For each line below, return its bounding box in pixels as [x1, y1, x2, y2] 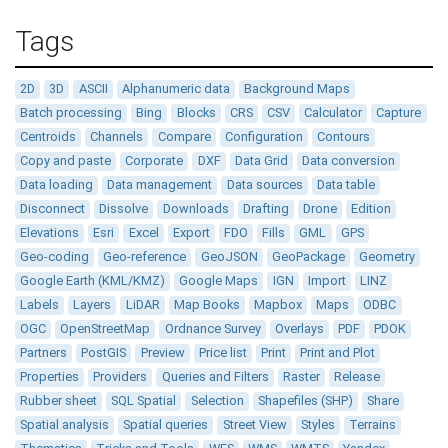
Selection [190, 393, 244, 409]
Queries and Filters [161, 369, 269, 385]
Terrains [348, 417, 396, 433]
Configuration [224, 129, 303, 145]
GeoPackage [271, 249, 345, 265]
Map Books [173, 297, 240, 313]
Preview [140, 345, 185, 361]
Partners [20, 345, 68, 361]
